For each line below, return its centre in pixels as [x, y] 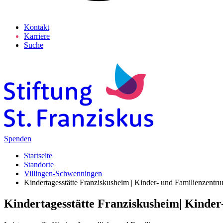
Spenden [18, 139]
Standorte [39, 165]
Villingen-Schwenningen [63, 173]
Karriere [37, 36]
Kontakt [37, 27]
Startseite [38, 156]
